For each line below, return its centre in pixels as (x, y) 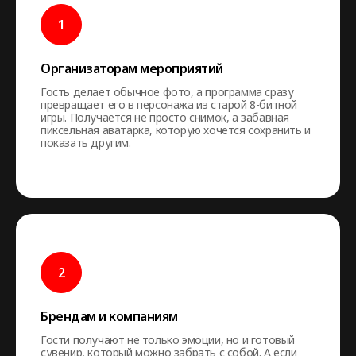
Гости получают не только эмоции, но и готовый (168, 340)
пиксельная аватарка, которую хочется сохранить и (176, 130)
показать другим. (86, 143)
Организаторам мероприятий (132, 68)
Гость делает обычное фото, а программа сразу (167, 92)
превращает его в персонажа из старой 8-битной (169, 104)
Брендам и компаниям (109, 316)
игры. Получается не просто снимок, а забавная (165, 117)
